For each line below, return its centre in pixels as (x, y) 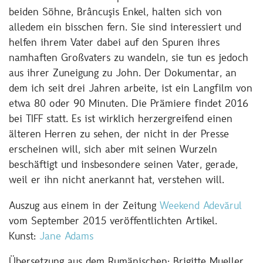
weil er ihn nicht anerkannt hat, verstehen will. (117, 181)
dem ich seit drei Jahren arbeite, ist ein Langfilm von (131, 89)
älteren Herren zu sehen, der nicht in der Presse (119, 135)
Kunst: (22, 237)
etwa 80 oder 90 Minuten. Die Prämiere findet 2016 (129, 104)
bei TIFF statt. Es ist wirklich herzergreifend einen (121, 119)
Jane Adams (65, 237)
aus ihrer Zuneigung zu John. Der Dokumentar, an (123, 74)
